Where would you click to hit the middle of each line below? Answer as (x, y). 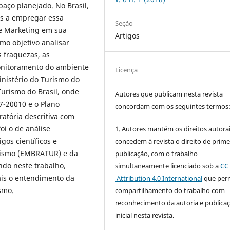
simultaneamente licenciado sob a (168, 166)
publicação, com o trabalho (157, 153)
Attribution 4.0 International (159, 178)
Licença (127, 70)
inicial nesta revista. (145, 215)
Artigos (128, 35)
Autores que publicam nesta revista (169, 94)
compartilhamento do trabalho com (170, 190)
